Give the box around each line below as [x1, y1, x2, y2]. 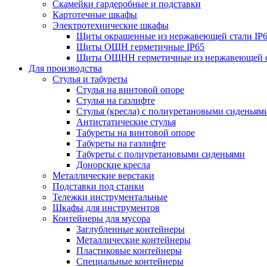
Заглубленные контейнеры [76, 224, 185, 234]
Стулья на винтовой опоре [76, 85, 184, 95]
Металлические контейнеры [76, 235, 191, 245]
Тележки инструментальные [52, 192, 167, 202]
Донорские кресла [76, 160, 150, 170]
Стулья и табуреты [52, 74, 128, 84]
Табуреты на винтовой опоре [76, 128, 195, 138]
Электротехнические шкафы [52, 20, 169, 30]
